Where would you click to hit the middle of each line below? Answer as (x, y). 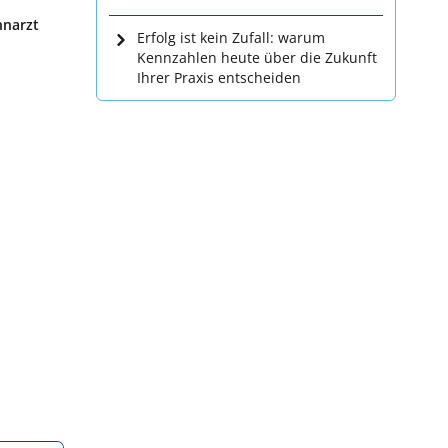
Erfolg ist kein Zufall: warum (231, 37)
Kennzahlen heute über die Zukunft (257, 57)
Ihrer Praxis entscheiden (219, 77)
